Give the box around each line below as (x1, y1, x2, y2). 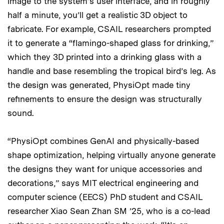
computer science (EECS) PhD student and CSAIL (7, 191, 202, 202)
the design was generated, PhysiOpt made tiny (7, 79, 190, 90)
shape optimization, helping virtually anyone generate (7, 149, 215, 160)
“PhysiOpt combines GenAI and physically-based (7, 135, 199, 146)
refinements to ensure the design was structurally (7, 93, 202, 104)
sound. (7, 107, 33, 118)
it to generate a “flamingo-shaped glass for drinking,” (7, 37, 213, 48)
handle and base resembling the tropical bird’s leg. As (7, 65, 216, 76)
